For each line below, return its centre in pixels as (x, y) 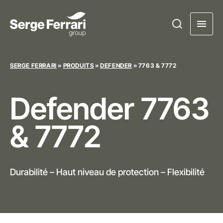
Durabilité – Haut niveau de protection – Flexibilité (107, 172)
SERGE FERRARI (33, 65)
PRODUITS (78, 65)
